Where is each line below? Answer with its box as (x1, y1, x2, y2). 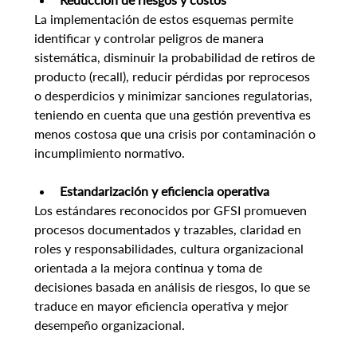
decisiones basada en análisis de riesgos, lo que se (33, 279, 313, 295)
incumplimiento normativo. (33, 145, 185, 161)
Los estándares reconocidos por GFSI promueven (33, 202, 310, 218)
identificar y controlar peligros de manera (33, 30, 267, 46)
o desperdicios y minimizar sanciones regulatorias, (33, 88, 316, 104)
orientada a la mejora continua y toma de (33, 260, 265, 276)
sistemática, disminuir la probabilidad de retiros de (33, 49, 318, 65)
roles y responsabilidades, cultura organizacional (33, 241, 307, 257)
